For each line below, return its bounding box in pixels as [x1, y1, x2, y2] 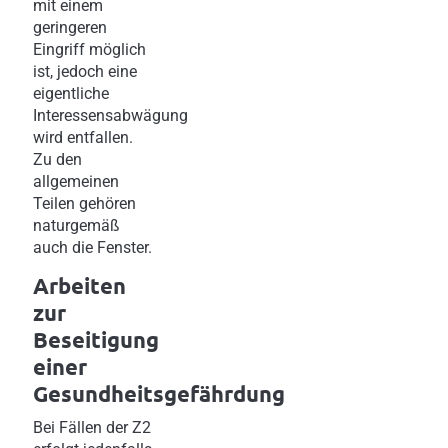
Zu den [33, 149, 82, 169]
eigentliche [33, 83, 109, 103]
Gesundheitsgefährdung [33, 379, 285, 407]
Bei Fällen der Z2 [33, 417, 151, 437]
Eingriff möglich [33, 39, 146, 59]
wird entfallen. [33, 127, 133, 147]
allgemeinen [33, 171, 119, 191]
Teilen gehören [33, 193, 136, 213]
